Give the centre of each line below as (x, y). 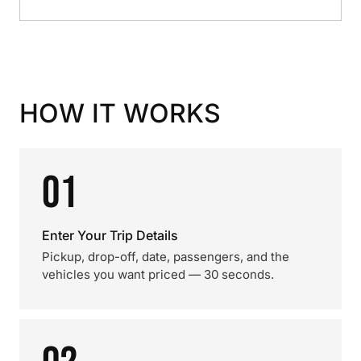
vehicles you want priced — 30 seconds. (158, 274)
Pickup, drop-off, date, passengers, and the (166, 257)
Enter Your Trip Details (110, 235)
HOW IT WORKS (120, 113)
